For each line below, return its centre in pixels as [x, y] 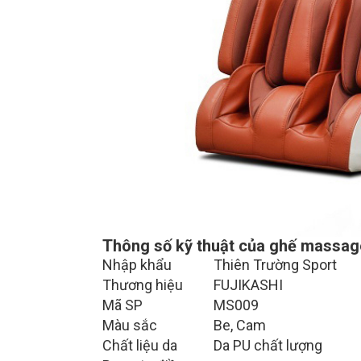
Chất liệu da [140, 346]
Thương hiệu [143, 285]
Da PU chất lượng [268, 346]
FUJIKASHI [248, 285]
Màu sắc [130, 326]
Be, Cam [240, 326]
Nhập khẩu [137, 265]
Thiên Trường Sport [275, 265]
